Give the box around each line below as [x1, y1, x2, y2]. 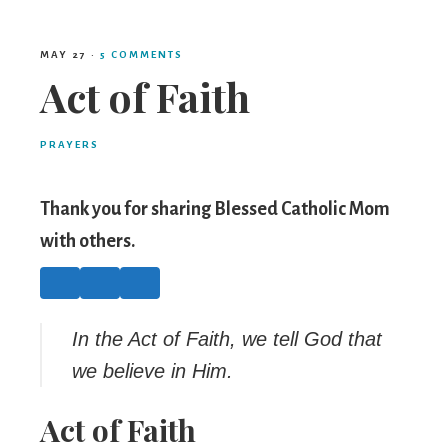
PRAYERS [40, 139, 99, 150]
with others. [40, 231, 135, 251]
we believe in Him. [72, 360, 233, 382]
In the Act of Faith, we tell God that [72, 328, 382, 350]
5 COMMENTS [100, 49, 183, 60]
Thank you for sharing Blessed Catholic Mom [40, 199, 390, 219]
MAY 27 [40, 49, 87, 60]
